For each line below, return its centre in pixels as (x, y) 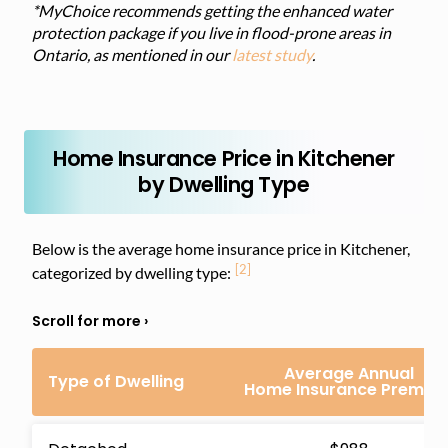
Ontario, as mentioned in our (132, 55)
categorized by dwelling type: (131, 273)
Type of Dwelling (116, 381)
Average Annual (349, 373)
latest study (272, 55)
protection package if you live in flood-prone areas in (211, 33)
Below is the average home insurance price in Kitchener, (221, 249)
